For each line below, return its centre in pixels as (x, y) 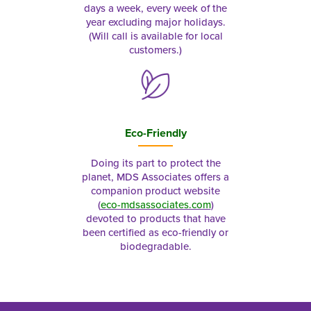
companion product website (155, 191)
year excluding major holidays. (155, 22)
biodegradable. (155, 246)
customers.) (155, 50)
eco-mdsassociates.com (155, 204)
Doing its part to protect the (155, 163)
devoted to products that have (155, 218)
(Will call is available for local (155, 36)
